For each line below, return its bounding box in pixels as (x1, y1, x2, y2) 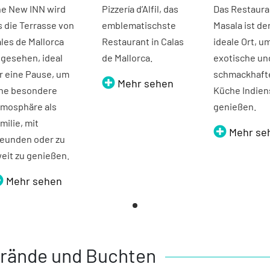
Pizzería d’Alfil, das (101, 3, 178, 15)
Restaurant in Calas (101, 36, 184, 48)
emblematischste (101, 19, 176, 31)
